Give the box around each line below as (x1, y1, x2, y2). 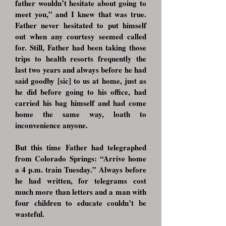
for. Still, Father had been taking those (15, 42, 146, 53)
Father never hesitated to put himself (15, 20, 146, 31)
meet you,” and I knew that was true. (15, 9, 146, 20)
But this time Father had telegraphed (15, 142, 146, 153)
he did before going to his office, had (15, 86, 146, 97)
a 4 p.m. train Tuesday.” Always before (15, 164, 146, 175)
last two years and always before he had (15, 64, 146, 75)
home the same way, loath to (15, 108, 146, 120)
